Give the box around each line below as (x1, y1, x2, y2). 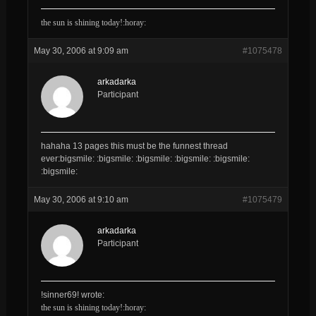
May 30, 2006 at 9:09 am (33, 45, 128, 56)
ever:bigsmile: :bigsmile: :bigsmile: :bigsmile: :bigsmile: (40, 153, 250, 164)
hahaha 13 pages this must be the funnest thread (40, 140, 228, 151)
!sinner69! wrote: (40, 289, 104, 300)
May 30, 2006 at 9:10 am (33, 194, 128, 205)
